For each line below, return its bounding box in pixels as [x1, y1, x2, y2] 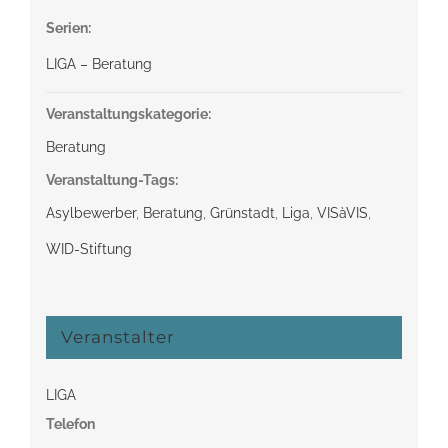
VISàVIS [316, 204, 368, 221]
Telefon [45, 415, 95, 432]
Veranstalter [60, 326, 175, 347]
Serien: [45, 19, 91, 36]
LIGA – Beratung [45, 55, 152, 72]
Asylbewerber [45, 204, 136, 221]
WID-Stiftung [45, 240, 132, 257]
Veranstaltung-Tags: [45, 171, 178, 188]
